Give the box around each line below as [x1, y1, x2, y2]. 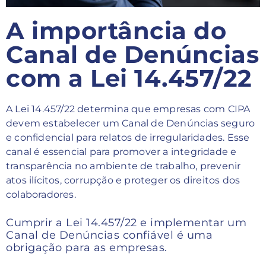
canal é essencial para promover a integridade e [6, 145, 237, 157]
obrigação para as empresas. [6, 240, 167, 254]
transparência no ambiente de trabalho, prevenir [6, 160, 241, 172]
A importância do [6, 15, 226, 45]
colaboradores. [6, 188, 76, 200]
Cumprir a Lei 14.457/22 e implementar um [6, 216, 246, 229]
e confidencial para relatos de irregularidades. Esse [6, 131, 250, 143]
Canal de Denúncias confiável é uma [6, 228, 213, 242]
